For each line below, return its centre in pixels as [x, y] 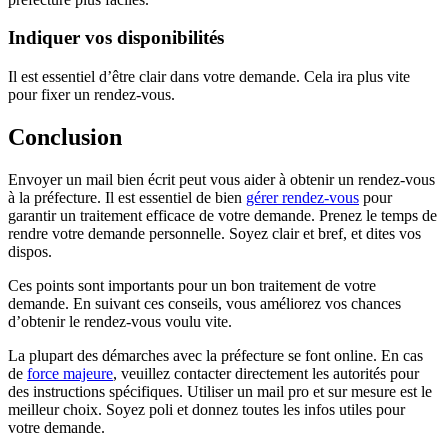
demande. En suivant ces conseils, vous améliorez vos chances [204, 303]
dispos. [30, 251]
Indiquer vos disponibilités [116, 38]
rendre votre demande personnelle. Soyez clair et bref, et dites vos [214, 233]
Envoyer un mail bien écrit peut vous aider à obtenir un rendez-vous [221, 179]
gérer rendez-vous [302, 197]
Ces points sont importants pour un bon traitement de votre [192, 285]
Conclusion [65, 137]
